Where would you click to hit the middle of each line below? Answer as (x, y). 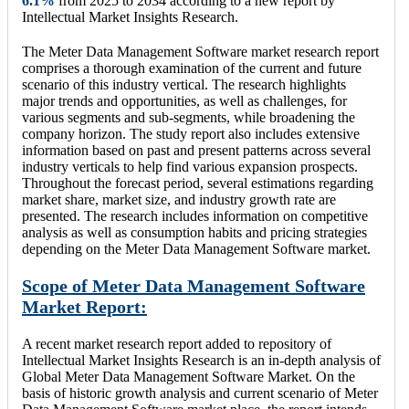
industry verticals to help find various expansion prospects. (190, 166)
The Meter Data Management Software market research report (200, 51)
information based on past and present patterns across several (196, 150)
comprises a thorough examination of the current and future (192, 68)
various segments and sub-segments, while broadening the (189, 117)
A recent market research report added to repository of (177, 343)
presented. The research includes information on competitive (195, 215)
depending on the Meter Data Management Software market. (196, 248)
